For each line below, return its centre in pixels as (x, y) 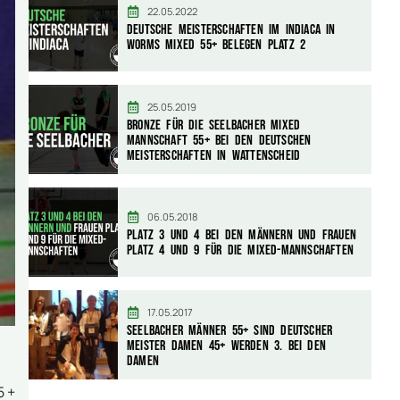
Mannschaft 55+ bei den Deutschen (219, 140)
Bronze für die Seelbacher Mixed (214, 125)
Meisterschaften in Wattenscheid (214, 155)
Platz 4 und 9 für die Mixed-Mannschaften (240, 250)
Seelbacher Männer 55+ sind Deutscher (230, 330)
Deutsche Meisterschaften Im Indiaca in (231, 30)
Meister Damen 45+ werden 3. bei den (226, 346)
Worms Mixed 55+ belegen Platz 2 (217, 45)
